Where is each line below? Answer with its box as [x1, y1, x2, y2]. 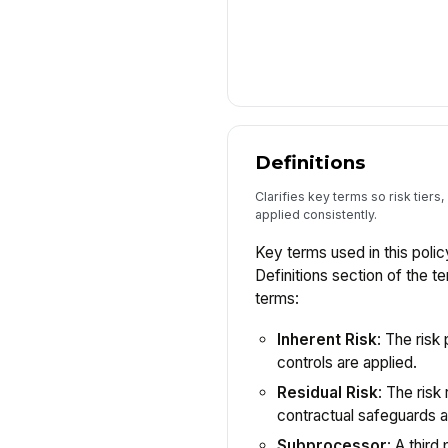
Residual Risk [276, 382, 378, 402]
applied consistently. [254, 206, 377, 222]
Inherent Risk [276, 329, 377, 349]
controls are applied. [276, 352, 417, 372]
